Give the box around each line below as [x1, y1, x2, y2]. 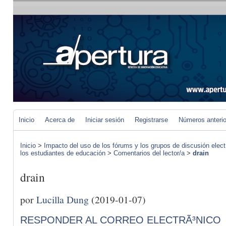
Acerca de [45, 116, 75, 124]
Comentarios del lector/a [114, 149, 185, 157]
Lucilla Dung [36, 192, 89, 206]
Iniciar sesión [85, 116, 124, 124]
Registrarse [135, 116, 168, 124]
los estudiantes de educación [20, 149, 105, 157]
